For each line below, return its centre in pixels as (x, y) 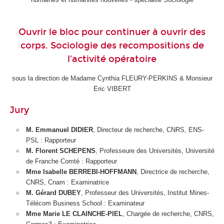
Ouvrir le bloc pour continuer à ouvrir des (112, 32)
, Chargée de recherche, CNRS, (168, 213)
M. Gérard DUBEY (53, 192)
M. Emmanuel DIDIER (59, 129)
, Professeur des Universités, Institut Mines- (145, 192)
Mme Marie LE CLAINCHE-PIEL (74, 213)
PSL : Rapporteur (51, 140)
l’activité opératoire (112, 59)
